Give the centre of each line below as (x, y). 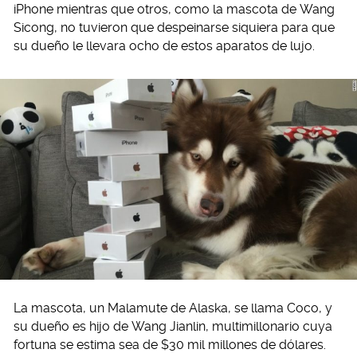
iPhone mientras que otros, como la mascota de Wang (174, 9)
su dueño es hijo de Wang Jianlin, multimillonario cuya (173, 326)
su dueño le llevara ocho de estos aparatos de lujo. (164, 46)
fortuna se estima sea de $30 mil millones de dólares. (170, 344)
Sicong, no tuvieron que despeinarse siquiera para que (174, 27)
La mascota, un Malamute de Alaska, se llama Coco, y (173, 308)
